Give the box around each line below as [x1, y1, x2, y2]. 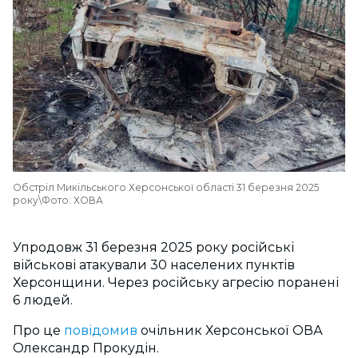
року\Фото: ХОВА [13, 194, 103, 206]
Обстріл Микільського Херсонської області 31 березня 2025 [13, 181, 319, 193]
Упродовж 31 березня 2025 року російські [13, 240, 294, 255]
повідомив [64, 323, 141, 338]
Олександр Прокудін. [13, 340, 159, 356]
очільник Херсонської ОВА [141, 323, 323, 338]
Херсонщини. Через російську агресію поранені [13, 275, 339, 290]
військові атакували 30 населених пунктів [13, 257, 295, 272]
